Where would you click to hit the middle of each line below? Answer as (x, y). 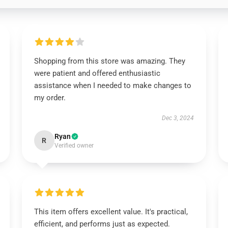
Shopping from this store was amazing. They (109, 61)
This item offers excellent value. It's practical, (111, 212)
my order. (50, 98)
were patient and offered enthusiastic (97, 73)
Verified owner (74, 146)
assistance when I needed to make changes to (112, 85)
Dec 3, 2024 (178, 118)
